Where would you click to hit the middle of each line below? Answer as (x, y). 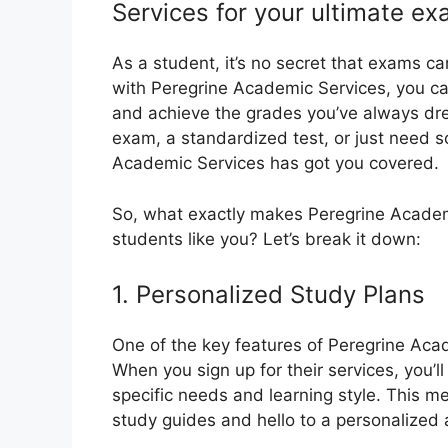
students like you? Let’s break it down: (266, 238)
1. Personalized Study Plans (268, 295)
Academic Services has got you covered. (275, 163)
